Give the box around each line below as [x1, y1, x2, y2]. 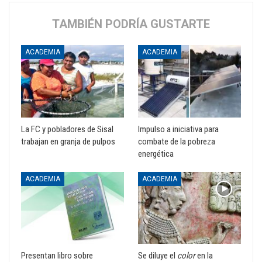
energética [138, 148, 174, 159]
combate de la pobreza [138, 136, 215, 147]
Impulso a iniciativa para [138, 123, 219, 135]
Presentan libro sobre [21, 250, 93, 261]
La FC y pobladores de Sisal [21, 123, 113, 135]
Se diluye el [138, 250, 177, 261]
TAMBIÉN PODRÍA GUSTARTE [52, 17, 210, 32]
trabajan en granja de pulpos [21, 136, 115, 147]
